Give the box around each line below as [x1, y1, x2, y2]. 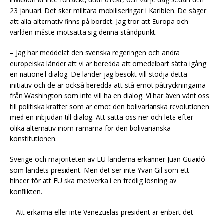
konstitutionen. [10, 133, 57, 143]
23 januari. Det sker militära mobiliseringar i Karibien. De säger [10, 5, 206, 15]
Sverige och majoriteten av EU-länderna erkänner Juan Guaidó [10, 154, 205, 164]
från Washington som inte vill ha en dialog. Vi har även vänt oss [10, 90, 209, 100]
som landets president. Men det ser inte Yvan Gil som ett [10, 165, 189, 175]
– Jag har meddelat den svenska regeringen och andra [10, 47, 180, 57]
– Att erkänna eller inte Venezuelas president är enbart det [10, 207, 193, 217]
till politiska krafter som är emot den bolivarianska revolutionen [10, 101, 209, 111]
